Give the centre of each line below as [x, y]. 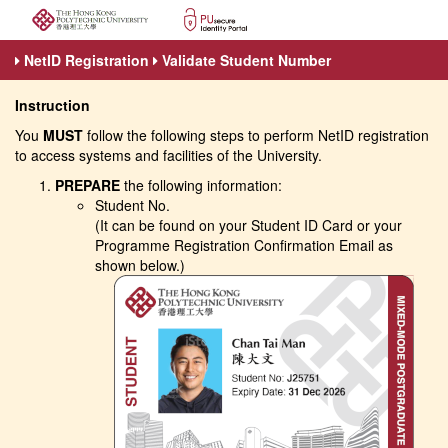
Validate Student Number [244, 60]
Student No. [132, 205]
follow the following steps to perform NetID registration [256, 135]
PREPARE [87, 185]
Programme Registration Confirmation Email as [244, 245]
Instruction [52, 105]
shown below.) [140, 265]
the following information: [201, 185]
